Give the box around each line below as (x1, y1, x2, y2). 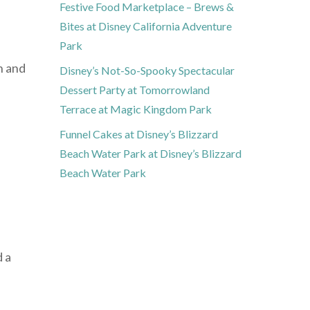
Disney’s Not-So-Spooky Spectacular (60, 64, 235, 77)
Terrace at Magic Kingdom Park (60, 102, 212, 116)
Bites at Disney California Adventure (60, 19, 232, 33)
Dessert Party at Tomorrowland (60, 83, 210, 97)
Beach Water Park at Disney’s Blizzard (60, 147, 241, 161)
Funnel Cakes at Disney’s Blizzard (60, 127, 218, 141)
